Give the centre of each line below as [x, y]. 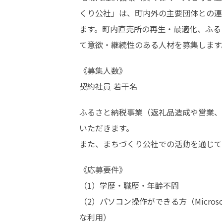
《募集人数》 [103, 70]
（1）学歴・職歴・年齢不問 [129, 185]
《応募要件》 [103, 169]
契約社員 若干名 [108, 86]
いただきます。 [107, 128]
